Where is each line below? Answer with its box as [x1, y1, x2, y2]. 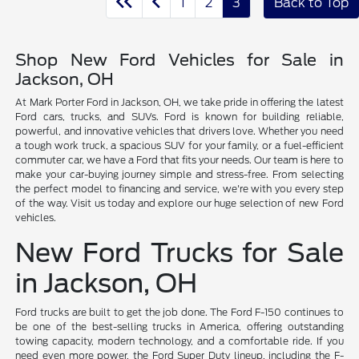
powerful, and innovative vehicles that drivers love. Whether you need [15, 124, 344, 137]
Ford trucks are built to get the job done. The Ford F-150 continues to [15, 305, 344, 318]
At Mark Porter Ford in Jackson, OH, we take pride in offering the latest [15, 95, 344, 108]
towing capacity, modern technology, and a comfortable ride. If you [15, 334, 344, 347]
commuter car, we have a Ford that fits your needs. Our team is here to [15, 153, 344, 166]
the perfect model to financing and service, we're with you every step [15, 182, 344, 195]
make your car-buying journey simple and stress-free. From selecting [15, 167, 344, 180]
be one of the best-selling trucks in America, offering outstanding [15, 320, 344, 333]
